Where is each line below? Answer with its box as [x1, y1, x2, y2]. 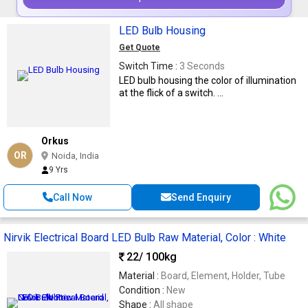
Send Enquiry [170, 191, 231, 203]
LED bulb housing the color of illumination [119, 74, 296, 86]
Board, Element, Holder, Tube [161, 269, 285, 281]
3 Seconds [179, 60, 225, 71]
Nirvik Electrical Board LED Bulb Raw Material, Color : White [3, 230, 286, 244]
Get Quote [119, 42, 160, 52]
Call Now [53, 191, 93, 203]
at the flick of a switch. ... [119, 87, 223, 98]
